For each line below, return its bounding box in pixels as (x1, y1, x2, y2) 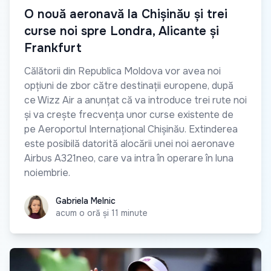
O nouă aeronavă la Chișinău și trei (24, 7, 227, 22)
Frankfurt (24, 41, 82, 56)
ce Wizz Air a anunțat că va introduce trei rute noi (24, 94, 247, 107)
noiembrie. (24, 166, 70, 180)
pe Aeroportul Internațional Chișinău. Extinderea (24, 123, 238, 136)
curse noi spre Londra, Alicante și (24, 24, 219, 39)
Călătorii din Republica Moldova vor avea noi (24, 65, 221, 78)
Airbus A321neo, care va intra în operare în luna (24, 152, 233, 165)
